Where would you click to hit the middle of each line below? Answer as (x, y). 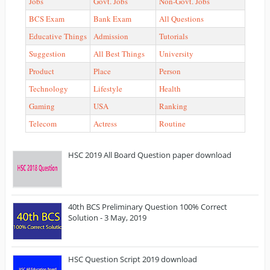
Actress (105, 123)
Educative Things (58, 36)
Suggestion (47, 53)
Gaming (42, 106)
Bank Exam (112, 18)
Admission (111, 36)
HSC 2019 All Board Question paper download (150, 155)
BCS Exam (46, 18)
